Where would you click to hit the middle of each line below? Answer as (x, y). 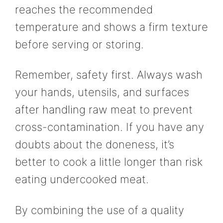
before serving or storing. (79, 44)
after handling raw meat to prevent (104, 110)
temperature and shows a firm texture (111, 27)
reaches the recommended (84, 9)
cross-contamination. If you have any (110, 127)
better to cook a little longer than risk (109, 162)
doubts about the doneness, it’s (95, 145)
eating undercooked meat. (82, 179)
